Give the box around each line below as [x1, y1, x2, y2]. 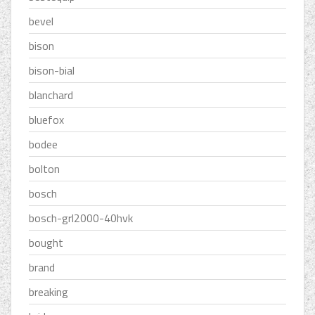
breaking [29, 283, 68, 301]
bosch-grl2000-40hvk [29, 210, 133, 227]
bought [29, 234, 63, 252]
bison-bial [29, 62, 75, 79]
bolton [29, 160, 60, 178]
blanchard [29, 86, 73, 104]
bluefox [29, 111, 64, 129]
